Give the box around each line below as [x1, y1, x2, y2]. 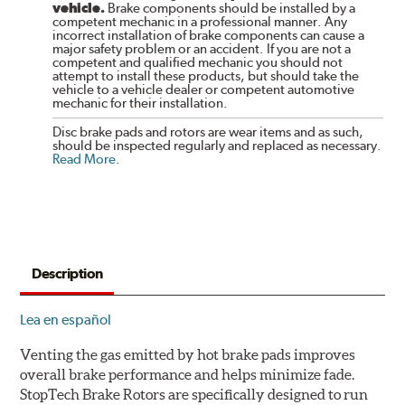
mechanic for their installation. [52, 94, 229, 111]
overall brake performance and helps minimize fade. [20, 365, 355, 382]
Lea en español [20, 310, 112, 328]
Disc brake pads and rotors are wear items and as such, [52, 123, 364, 140]
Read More [52, 150, 117, 167]
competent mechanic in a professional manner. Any [52, 13, 348, 30]
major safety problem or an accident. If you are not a [52, 40, 352, 57]
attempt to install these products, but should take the [52, 67, 360, 84]
